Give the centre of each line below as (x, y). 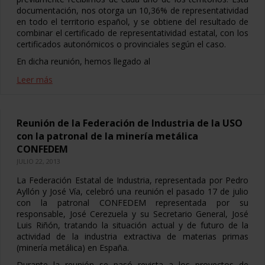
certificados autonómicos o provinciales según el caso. (121, 44)
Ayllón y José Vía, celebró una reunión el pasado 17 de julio (132, 191)
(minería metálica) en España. (73, 248)
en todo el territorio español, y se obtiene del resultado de (132, 22)
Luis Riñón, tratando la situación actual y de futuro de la (132, 225)
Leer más (35, 80)
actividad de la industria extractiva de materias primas (132, 236)
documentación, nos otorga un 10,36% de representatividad (132, 10)
